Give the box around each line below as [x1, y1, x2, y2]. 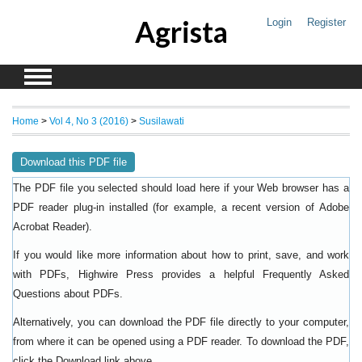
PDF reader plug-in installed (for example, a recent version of [13, 200, 319, 213]
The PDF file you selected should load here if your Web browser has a [13, 181, 349, 194]
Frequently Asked [262, 268, 349, 280]
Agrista [134, 15, 228, 49]
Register [306, 16, 346, 28]
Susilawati [139, 115, 184, 126]
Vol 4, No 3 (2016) [49, 115, 128, 126]
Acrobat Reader [13, 221, 86, 233]
